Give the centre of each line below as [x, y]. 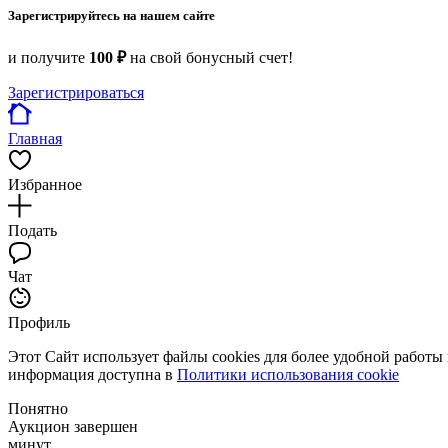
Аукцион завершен [73, 427]
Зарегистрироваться [76, 93]
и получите [48, 58]
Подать [32, 231]
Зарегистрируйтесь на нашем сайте [111, 15]
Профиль [39, 323]
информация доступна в [92, 375]
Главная [35, 139]
